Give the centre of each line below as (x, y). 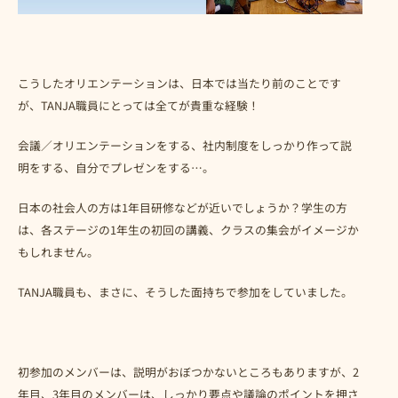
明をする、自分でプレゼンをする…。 (116, 167)
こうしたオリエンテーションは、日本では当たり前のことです (179, 83)
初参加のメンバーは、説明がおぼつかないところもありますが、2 (188, 371)
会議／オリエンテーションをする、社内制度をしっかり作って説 (185, 145)
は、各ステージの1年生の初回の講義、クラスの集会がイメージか (188, 229)
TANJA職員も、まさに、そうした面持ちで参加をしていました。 (185, 291)
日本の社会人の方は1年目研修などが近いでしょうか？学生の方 (183, 207)
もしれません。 (58, 251)
